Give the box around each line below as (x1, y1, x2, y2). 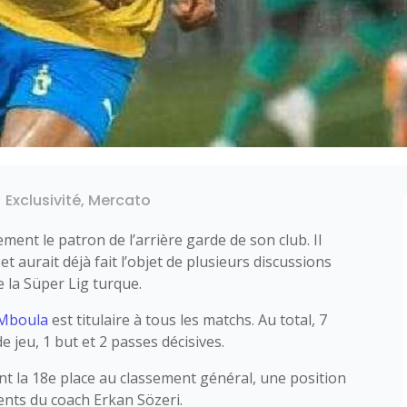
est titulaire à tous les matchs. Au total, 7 (48, 309, 328, 330)
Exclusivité (5, 189, 82, 211)
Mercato (88, 189, 152, 211)
